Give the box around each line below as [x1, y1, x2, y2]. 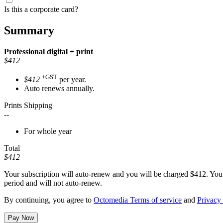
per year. [57, 75, 86, 84]
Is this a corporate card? [4, 5, 78, 14]
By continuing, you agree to [4, 196, 94, 205]
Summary [4, 24, 54, 37]
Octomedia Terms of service [94, 196, 182, 205]
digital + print [47, 47, 93, 56]
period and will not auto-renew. [4, 179, 102, 188]
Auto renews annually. [24, 84, 95, 93]
